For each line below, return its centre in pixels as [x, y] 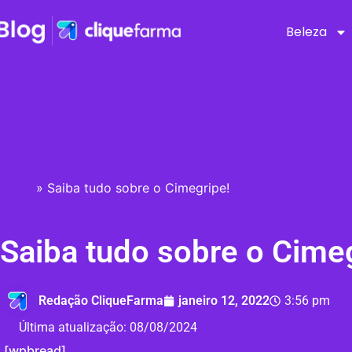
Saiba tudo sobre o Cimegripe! [138, 188]
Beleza [307, 31]
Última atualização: [74, 328]
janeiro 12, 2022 [224, 301]
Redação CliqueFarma [101, 301]
